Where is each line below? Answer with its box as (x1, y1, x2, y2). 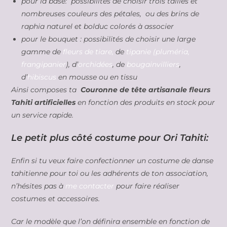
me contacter (65, 181, 115, 191)
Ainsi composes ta (11, 85, 81, 95)
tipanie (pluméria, (126, 47, 190, 57)
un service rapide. (11, 110, 74, 120)
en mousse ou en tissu (56, 72, 138, 82)
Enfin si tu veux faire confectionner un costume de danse (11, 156, 214, 166)
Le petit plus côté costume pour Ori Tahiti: (11, 132, 209, 144)
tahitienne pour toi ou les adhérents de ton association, (11, 169, 209, 178)
